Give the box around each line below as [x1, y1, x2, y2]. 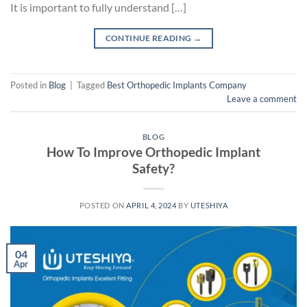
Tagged [77, 79, 107, 90]
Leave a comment [227, 93, 297, 104]
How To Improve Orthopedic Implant [47, 144, 260, 160]
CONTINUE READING [105, 32, 193, 43]
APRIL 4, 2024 [126, 201, 177, 210]
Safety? [132, 160, 175, 177]
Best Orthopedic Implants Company [107, 79, 247, 90]
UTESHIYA [190, 201, 228, 210]
